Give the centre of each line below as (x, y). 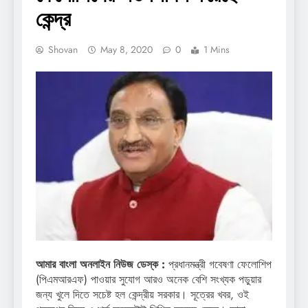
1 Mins (217, 49)
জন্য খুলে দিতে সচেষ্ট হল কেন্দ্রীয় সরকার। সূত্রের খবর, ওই (142, 295)
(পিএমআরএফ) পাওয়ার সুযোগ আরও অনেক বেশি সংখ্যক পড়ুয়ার (148, 280)
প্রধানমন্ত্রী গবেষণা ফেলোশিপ (218, 265)
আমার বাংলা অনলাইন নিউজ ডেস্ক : (100, 265)
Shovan (63, 49)
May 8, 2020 (126, 49)
